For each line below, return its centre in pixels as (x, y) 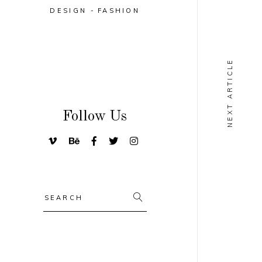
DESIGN (68, 10)
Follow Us (95, 116)
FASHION (119, 10)
